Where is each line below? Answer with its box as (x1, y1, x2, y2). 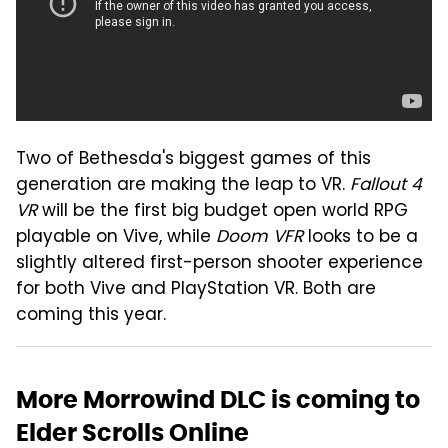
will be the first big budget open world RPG (37, 197, 408, 226)
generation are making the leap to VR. (16, 171, 350, 200)
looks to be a (303, 223, 418, 252)
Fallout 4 (350, 171, 422, 200)
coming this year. (16, 301, 166, 330)
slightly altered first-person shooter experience (16, 249, 423, 278)
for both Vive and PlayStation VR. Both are (16, 275, 376, 304)
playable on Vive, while (16, 223, 216, 252)
